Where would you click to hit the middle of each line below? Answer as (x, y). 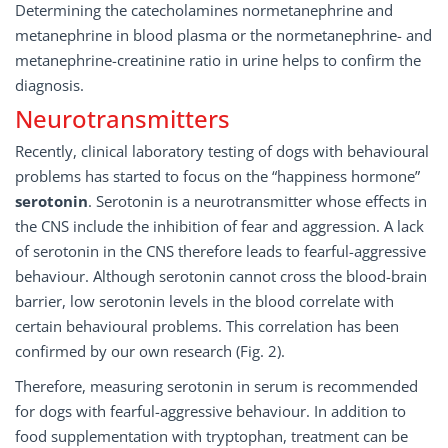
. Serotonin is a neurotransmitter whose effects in (257, 201)
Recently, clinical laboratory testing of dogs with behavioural (222, 151)
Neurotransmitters (122, 118)
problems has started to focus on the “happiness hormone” (217, 176)
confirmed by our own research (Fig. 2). (150, 351)
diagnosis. (49, 85)
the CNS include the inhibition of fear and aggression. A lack (219, 226)
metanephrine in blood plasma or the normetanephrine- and (223, 35)
